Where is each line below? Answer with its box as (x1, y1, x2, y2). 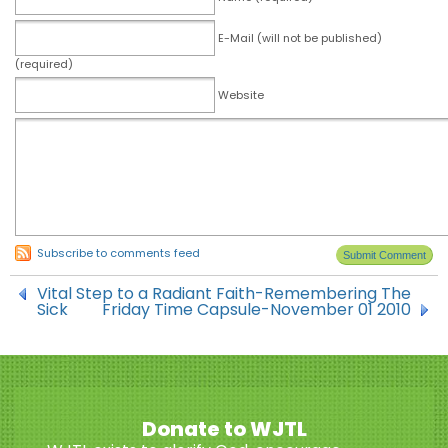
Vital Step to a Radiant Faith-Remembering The (37, 282, 411, 305)
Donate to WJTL (141, 415, 307, 443)
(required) (15, 56, 73, 72)
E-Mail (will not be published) (218, 30, 382, 46)
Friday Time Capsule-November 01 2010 (102, 298, 411, 321)
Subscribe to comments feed (37, 245, 200, 261)
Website (218, 87, 264, 103)
